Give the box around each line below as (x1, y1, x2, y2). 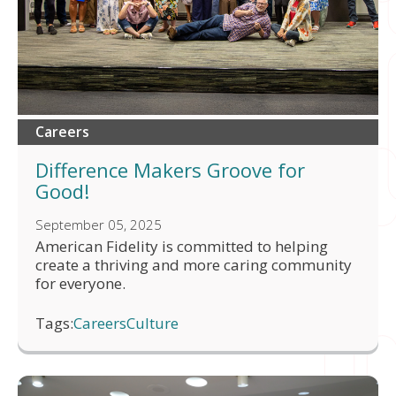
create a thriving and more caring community (35, 254, 352, 275)
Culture (126, 312, 179, 333)
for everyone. (35, 272, 126, 293)
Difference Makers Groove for (35, 156, 305, 183)
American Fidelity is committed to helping (35, 235, 328, 256)
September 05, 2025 (35, 215, 162, 233)
